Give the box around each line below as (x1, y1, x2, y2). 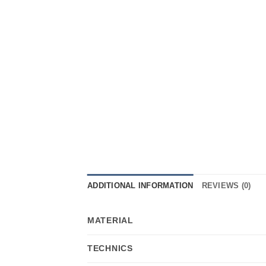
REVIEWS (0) (201, 180, 251, 190)
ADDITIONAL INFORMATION (87, 180, 194, 190)
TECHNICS (87, 243, 133, 253)
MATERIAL (87, 215, 134, 225)
